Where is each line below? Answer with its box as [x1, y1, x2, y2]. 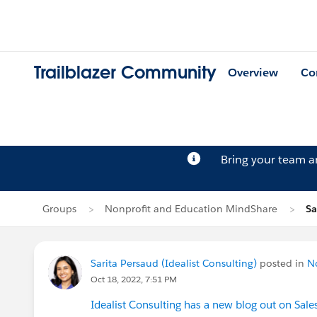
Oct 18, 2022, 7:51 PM [91, 273, 177, 285]
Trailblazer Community [34, 62, 217, 84]
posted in [257, 257, 307, 270]
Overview [228, 65, 278, 81]
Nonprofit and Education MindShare [105, 202, 277, 215]
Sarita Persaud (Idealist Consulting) [91, 257, 257, 270]
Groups [42, 202, 76, 215]
